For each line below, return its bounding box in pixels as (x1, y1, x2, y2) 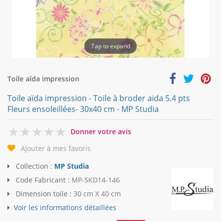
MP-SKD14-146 (72, 175, 120, 185)
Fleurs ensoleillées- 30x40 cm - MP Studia (7, 104, 159, 114)
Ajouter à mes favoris (21, 144, 91, 153)
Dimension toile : (14, 189, 74, 199)
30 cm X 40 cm (74, 189, 121, 199)
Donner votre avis (71, 127, 131, 136)
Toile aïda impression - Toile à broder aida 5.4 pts (7, 93, 190, 104)
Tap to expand (91, 41, 130, 50)
